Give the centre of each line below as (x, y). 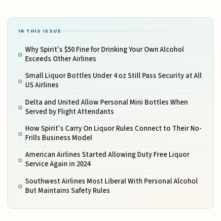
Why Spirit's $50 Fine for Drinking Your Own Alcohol (104, 49)
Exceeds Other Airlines (60, 59)
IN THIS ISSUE (40, 31)
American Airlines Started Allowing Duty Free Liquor (107, 155)
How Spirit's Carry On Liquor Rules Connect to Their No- (113, 129)
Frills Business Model (58, 138)
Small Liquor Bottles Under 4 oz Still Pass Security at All (113, 76)
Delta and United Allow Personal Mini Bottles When (106, 102)
